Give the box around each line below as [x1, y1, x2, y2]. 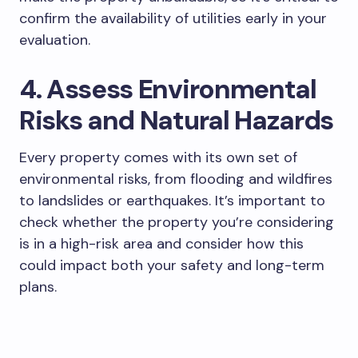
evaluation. [19, 30, 90, 50]
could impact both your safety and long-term [19, 256, 324, 276]
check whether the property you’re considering [19, 213, 334, 233]
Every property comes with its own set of [19, 148, 297, 168]
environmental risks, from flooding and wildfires [19, 169, 332, 189]
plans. [19, 277, 57, 297]
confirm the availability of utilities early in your [19, 9, 327, 29]
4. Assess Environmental [19, 72, 316, 107]
